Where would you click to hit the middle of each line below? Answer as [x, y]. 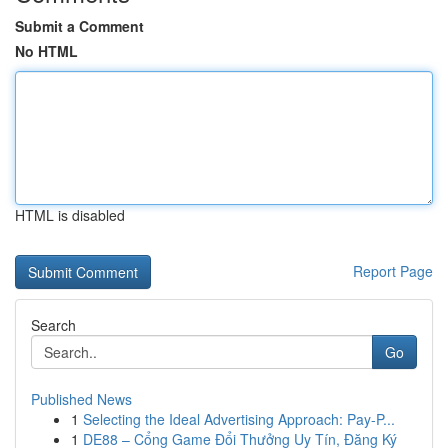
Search [53, 325]
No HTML [46, 51]
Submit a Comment [79, 26]
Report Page [393, 271]
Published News [81, 399]
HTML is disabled [70, 215]
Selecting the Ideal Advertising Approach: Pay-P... [239, 419]
